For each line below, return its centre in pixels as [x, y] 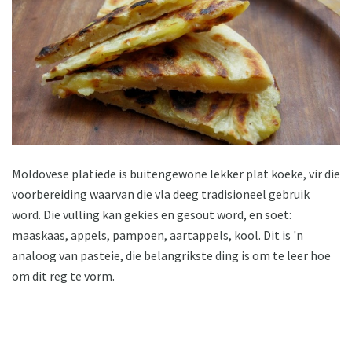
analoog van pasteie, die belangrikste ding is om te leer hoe [171, 255]
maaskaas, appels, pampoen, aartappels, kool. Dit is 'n [158, 235]
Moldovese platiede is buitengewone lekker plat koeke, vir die [176, 173]
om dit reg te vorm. [63, 275]
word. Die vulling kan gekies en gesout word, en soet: [152, 214]
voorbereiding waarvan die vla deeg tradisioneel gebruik [161, 194]
